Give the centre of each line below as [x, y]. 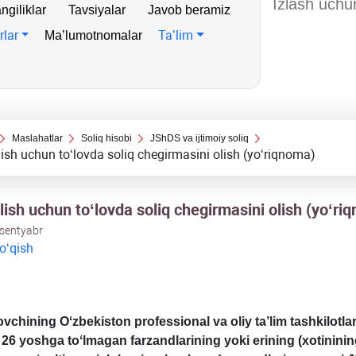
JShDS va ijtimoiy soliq [200, 138]
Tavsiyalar [97, 10]
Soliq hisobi [107, 138]
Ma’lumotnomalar [94, 35]
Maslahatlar [37, 138]
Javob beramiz [189, 10]
